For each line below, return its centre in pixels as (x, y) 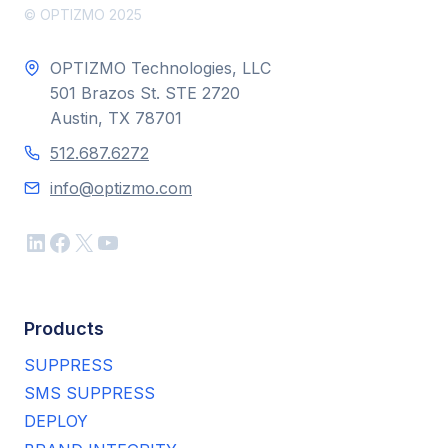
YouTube (143, 241)
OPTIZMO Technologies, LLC (165, 67)
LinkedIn (70, 241)
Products (64, 328)
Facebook (102, 241)
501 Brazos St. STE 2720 (150, 92)
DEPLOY (56, 421)
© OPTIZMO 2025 (83, 14)
